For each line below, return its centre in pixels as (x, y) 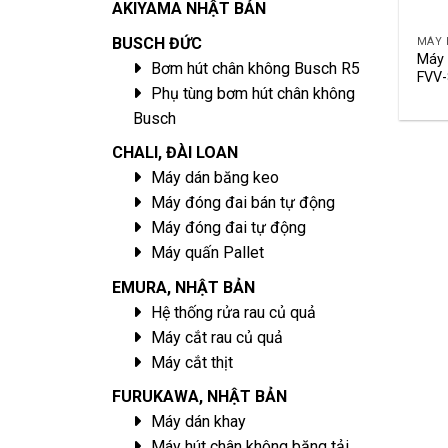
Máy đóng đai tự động (228, 228)
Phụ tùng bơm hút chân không (252, 93)
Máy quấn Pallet (207, 253)
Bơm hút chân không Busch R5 (255, 68)
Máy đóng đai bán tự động (242, 203)
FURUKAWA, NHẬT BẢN (199, 397)
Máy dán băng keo (214, 178)
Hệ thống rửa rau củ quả (233, 312)
